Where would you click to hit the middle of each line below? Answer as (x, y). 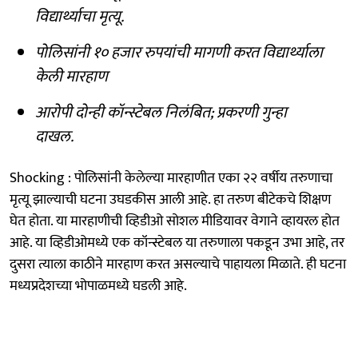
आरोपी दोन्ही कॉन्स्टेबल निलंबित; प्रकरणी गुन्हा (161, 112)
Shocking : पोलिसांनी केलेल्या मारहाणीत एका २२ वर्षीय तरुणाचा (171, 178)
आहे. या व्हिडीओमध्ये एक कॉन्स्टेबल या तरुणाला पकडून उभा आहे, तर (177, 243)
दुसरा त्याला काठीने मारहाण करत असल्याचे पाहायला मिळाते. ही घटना (178, 264)
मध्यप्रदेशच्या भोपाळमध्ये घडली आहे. (98, 286)
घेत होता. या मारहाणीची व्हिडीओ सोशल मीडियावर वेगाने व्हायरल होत (175, 221)
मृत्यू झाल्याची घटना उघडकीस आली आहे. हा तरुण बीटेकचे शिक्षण (170, 199)
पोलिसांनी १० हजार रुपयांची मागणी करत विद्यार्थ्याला (179, 52)
